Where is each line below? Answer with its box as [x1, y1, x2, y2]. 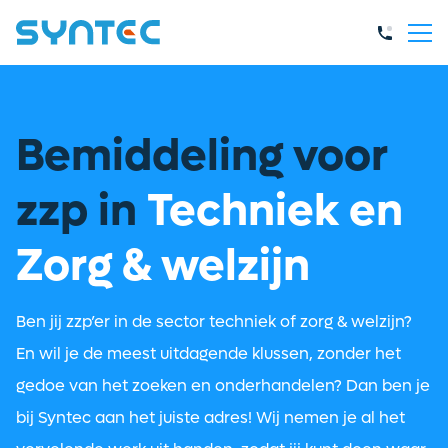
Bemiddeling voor [16, 127, 388, 185]
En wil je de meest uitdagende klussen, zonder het [16, 343, 401, 364]
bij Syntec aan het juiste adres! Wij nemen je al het [16, 407, 405, 428]
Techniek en [147, 182, 403, 240]
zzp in [16, 182, 147, 240]
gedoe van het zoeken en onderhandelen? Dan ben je [16, 375, 430, 396]
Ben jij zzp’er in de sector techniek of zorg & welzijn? [16, 311, 412, 332]
